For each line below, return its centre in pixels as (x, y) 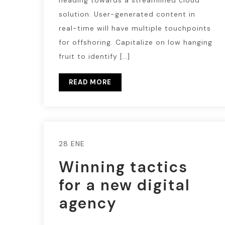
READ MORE (90, 82)
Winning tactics (123, 167)
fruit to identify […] (94, 56)
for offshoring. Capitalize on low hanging (136, 42)
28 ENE (72, 144)
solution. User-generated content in (127, 14)
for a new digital (125, 185)
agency (88, 203)
